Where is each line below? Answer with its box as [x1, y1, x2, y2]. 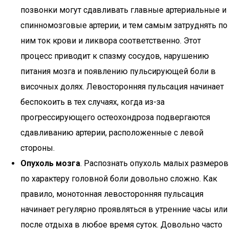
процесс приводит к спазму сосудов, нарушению [20, 51, 209, 61]
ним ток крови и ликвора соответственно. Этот [20, 36, 201, 45]
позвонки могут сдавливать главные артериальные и [20, 5, 226, 15]
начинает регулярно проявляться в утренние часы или [20, 204, 227, 214]
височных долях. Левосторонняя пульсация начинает [20, 82, 224, 91]
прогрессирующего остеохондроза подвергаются [20, 112, 210, 122]
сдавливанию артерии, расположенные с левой [20, 128, 203, 138]
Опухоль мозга [20, 158, 80, 168]
